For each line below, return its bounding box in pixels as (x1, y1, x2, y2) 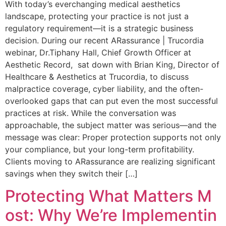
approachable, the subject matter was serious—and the (5, 120, 216, 130)
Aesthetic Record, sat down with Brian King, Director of (5, 59, 219, 70)
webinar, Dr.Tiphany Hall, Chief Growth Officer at (5, 47, 191, 58)
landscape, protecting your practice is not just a (5, 11, 189, 21)
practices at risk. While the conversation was (5, 107, 176, 118)
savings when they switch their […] (5, 168, 138, 179)
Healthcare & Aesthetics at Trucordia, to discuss (5, 71, 189, 82)
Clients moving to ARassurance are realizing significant (5, 156, 215, 166)
